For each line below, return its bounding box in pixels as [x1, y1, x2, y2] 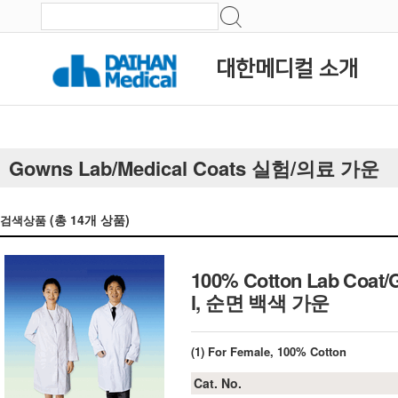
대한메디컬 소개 [216, 58, 358, 81]
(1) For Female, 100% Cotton [191, 343, 346, 360]
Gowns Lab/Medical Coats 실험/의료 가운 [9, 154, 379, 182]
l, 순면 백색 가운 [191, 288, 330, 316]
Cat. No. [194, 374, 242, 392]
